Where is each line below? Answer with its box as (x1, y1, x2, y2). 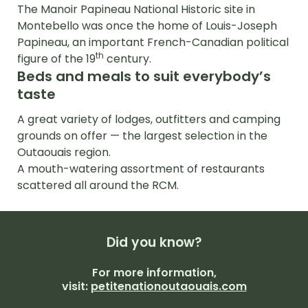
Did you (106, 232, 159, 252)
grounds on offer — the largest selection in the (17, 127, 267, 144)
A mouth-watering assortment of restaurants (17, 160, 265, 177)
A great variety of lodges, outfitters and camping (17, 111, 280, 127)
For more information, (91, 264, 217, 280)
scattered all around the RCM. (17, 177, 179, 193)
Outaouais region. (17, 144, 111, 160)
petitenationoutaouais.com (90, 278, 247, 294)
